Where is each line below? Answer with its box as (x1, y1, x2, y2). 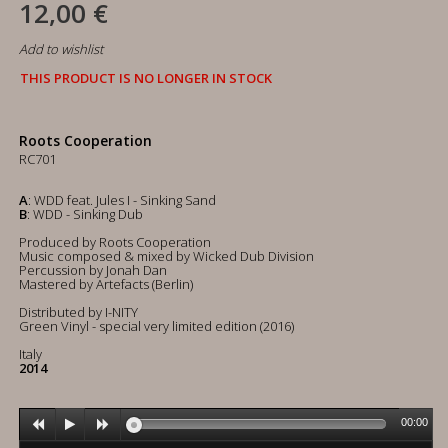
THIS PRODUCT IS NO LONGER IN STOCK (20, 69, 272, 87)
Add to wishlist (19, 40, 103, 58)
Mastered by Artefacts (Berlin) (19, 275, 193, 293)
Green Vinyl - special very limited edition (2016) (19, 317, 294, 335)
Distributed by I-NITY (19, 303, 138, 321)
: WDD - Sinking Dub (27, 205, 143, 223)
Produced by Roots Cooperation (19, 233, 211, 251)
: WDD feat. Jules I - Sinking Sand (28, 191, 216, 209)
